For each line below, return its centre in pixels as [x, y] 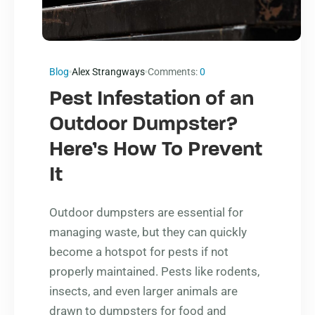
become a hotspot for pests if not [139, 251]
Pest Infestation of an [152, 99]
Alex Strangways [108, 71]
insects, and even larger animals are [143, 291]
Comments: [174, 71]
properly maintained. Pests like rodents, [154, 271]
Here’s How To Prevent [156, 150]
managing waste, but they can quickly [148, 232]
